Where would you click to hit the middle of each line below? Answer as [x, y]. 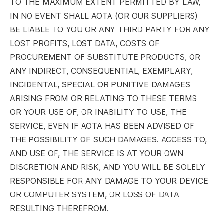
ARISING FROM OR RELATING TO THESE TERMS [103, 98]
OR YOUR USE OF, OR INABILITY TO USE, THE [98, 112]
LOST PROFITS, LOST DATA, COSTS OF [85, 43]
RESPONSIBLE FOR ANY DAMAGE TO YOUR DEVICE [109, 181]
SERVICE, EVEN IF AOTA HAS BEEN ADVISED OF [102, 126]
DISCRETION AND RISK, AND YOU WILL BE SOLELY [108, 167]
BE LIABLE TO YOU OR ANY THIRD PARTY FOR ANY [110, 29]
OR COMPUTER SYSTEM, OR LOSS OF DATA [95, 194]
